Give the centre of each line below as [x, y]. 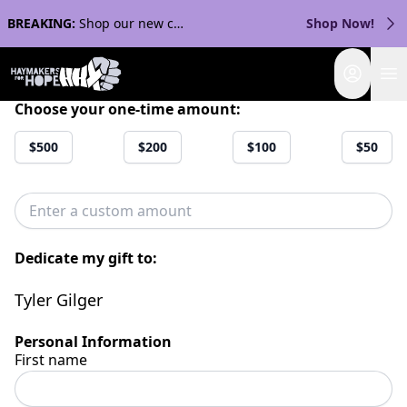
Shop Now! [340, 23]
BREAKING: [41, 23]
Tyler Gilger [59, 300]
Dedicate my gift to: [86, 258]
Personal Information [93, 342]
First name [51, 360]
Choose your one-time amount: [128, 109]
